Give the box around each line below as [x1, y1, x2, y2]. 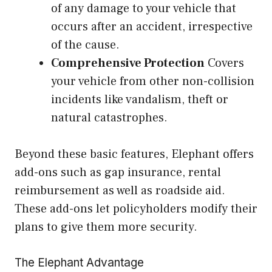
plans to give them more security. [15, 219, 197, 236]
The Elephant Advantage [15, 256, 144, 270]
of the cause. [51, 37, 120, 53]
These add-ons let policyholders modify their [15, 201, 257, 217]
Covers [205, 55, 244, 72]
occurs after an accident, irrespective [51, 19, 253, 35]
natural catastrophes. [51, 110, 168, 126]
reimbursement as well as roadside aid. [15, 183, 225, 199]
